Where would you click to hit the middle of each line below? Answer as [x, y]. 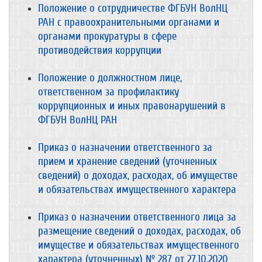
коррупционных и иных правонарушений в [132, 106]
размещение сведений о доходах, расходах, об [139, 231]
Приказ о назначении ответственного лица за [137, 217]
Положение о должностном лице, [110, 78]
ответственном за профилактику [108, 92]
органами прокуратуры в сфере [107, 36]
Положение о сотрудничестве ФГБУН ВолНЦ [133, 8]
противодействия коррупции [100, 50]
